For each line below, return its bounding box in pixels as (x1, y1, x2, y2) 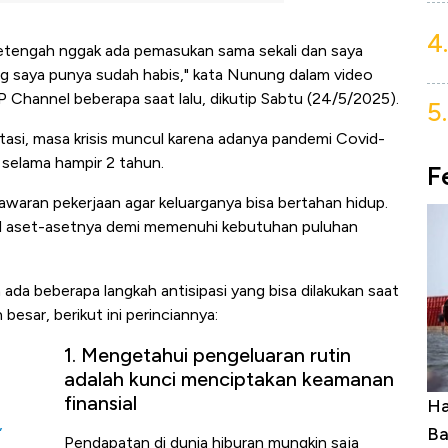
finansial (64, 391, 137, 416)
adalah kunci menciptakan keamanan (64, 367, 394, 392)
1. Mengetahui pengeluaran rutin (64, 343, 351, 368)
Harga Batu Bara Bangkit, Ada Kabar (93, 394, 395, 417)
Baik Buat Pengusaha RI (93, 422, 288, 445)
